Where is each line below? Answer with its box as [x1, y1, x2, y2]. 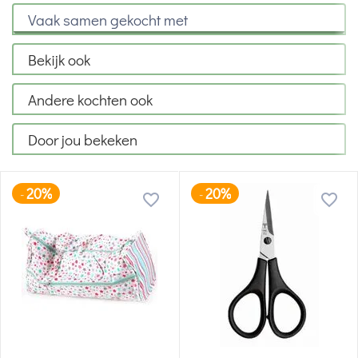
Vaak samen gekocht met [28, 9, 188, 30]
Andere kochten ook [28, 89, 153, 109]
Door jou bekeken [28, 129, 137, 149]
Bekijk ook [28, 49, 90, 70]
